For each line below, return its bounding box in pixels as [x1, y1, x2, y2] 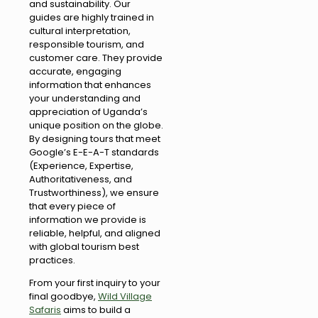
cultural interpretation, [29, 23, 131, 38]
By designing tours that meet [29, 131, 160, 146]
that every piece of [29, 199, 116, 213]
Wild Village [98, 289, 152, 303]
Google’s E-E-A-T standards [29, 145, 159, 159]
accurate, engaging [29, 64, 121, 78]
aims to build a [61, 302, 131, 317]
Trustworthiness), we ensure [29, 185, 159, 199]
